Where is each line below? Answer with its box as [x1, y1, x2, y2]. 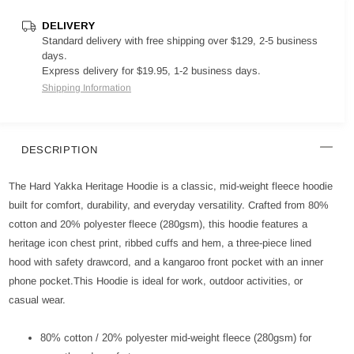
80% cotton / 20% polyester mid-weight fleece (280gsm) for [40, 332, 311, 344]
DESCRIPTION [21, 144, 98, 156]
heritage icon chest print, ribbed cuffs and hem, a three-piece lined [9, 237, 311, 249]
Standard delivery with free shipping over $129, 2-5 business [42, 35, 318, 47]
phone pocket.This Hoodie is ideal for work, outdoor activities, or [9, 275, 303, 287]
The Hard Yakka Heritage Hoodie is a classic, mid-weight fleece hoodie [9, 180, 333, 192]
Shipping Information [42, 82, 131, 93]
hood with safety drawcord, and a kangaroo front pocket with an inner [9, 256, 323, 268]
